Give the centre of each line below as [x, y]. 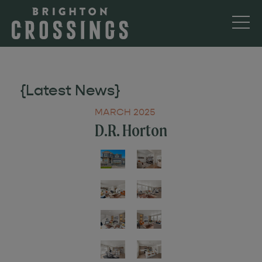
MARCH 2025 [125, 112]
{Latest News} [70, 91]
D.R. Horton [131, 130]
